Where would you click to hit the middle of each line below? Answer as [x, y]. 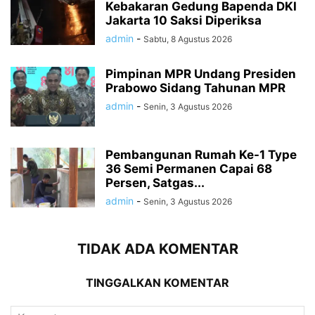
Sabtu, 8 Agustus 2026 [188, 39]
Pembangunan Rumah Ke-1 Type [201, 155]
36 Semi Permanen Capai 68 [189, 169]
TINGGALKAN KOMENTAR [157, 283]
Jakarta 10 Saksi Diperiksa [184, 21]
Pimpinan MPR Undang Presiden [201, 74]
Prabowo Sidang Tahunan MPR [195, 88]
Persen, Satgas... [155, 183]
